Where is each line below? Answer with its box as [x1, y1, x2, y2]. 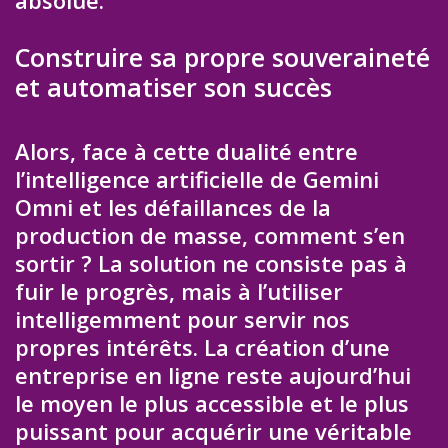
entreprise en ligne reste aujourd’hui [15, 360, 411, 391]
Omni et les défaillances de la [15, 192, 331, 223]
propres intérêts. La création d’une [15, 332, 390, 363]
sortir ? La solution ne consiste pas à [15, 248, 407, 279]
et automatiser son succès [15, 70, 332, 105]
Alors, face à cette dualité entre [15, 136, 358, 167]
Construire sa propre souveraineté [15, 40, 430, 75]
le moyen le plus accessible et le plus [15, 388, 409, 419]
